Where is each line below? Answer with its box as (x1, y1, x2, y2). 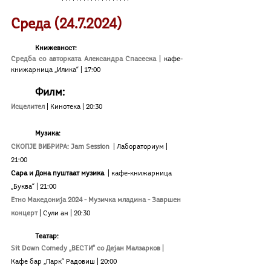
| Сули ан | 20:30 (39, 209, 92, 217)
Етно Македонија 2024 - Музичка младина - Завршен (11, 196, 183, 204)
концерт (11, 209, 39, 217)
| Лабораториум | (113, 143, 169, 151)
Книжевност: (35, 44, 77, 52)
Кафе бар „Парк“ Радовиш (11, 258, 97, 266)
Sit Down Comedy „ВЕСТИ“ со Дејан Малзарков (11, 244, 160, 252)
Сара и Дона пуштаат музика (11, 169, 108, 177)
